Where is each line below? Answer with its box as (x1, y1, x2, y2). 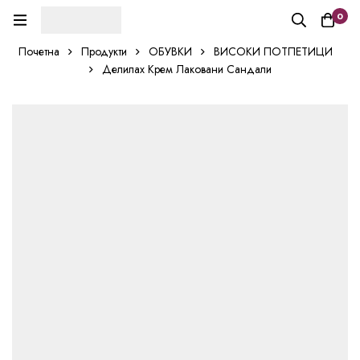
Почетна (18, 43, 59, 59)
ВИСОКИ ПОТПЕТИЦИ (214, 43, 333, 59)
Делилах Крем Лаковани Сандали (101, 61, 272, 77)
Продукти (81, 43, 127, 59)
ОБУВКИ (149, 43, 192, 59)
